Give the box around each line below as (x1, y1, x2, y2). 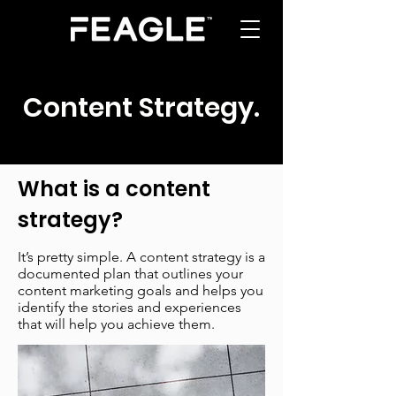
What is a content (18, 174, 210, 203)
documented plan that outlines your (18, 265, 243, 282)
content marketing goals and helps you (18, 282, 263, 299)
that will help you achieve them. (18, 316, 215, 332)
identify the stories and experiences (18, 299, 241, 316)
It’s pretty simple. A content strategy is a (18, 248, 265, 265)
